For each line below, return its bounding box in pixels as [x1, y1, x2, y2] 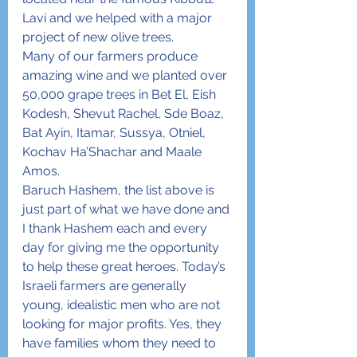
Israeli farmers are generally [22, 278, 190, 293]
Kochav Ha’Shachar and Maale [22, 144, 205, 159]
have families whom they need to [22, 335, 219, 351]
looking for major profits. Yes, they [22, 316, 225, 331]
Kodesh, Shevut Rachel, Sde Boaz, [22, 106, 227, 121]
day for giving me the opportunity [22, 240, 222, 255]
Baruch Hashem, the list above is [22, 182, 218, 198]
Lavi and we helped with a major [22, 10, 215, 25]
